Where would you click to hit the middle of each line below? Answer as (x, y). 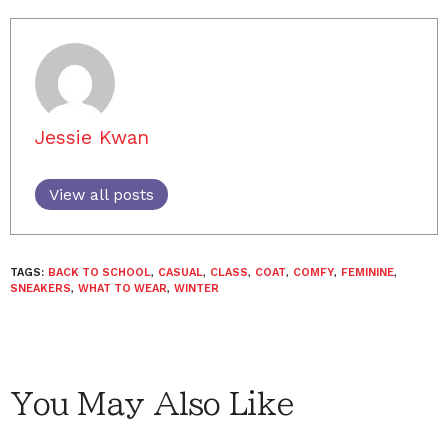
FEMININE (367, 272)
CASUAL (180, 272)
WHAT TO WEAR (122, 288)
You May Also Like (152, 404)
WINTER (196, 288)
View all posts (101, 194)
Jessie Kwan (92, 137)
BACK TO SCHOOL (99, 272)
